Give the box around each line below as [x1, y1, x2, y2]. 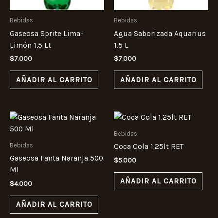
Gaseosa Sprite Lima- [10, 29, 83, 38]
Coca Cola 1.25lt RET [114, 142, 183, 151]
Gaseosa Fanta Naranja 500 [10, 154, 103, 163]
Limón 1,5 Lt [10, 40, 51, 50]
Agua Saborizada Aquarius [114, 29, 206, 38]
